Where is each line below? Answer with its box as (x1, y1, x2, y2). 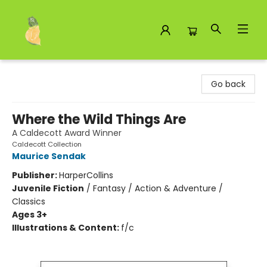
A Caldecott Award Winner (12, 127, 122, 139)
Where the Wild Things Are (12, 110, 186, 129)
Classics (12, 195, 45, 207)
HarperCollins (59, 169, 113, 181)
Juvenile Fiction (12, 182, 84, 194)
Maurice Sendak (12, 150, 86, 162)
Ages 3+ (12, 209, 47, 221)
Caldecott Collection (12, 139, 82, 149)
